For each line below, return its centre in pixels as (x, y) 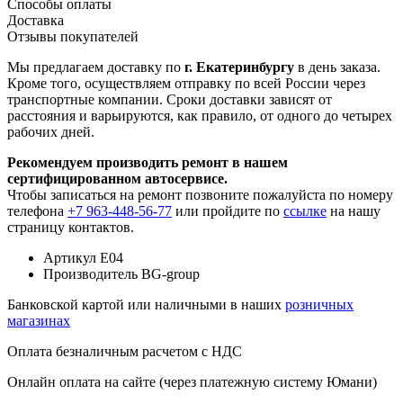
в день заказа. (337, 67)
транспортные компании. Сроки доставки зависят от (170, 99)
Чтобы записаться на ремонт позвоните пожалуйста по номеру (200, 194)
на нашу (354, 210)
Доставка (36, 20)
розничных (319, 304)
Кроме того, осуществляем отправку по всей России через (186, 83)
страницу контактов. (71, 227)
